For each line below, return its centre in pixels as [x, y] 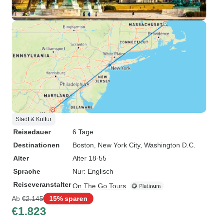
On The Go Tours [99, 186]
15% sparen [68, 198]
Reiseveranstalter [42, 184]
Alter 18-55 [90, 158]
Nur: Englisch [93, 171]
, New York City [117, 145]
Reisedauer [32, 132]
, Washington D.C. [168, 145]
